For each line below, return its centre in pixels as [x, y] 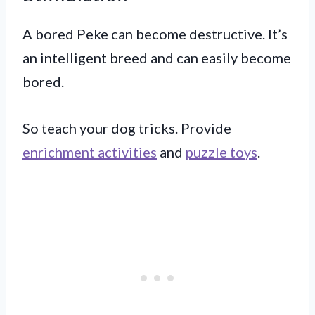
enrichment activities [90, 152]
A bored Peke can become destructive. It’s [155, 33]
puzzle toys [221, 152]
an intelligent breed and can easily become [157, 57]
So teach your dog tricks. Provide [127, 128]
